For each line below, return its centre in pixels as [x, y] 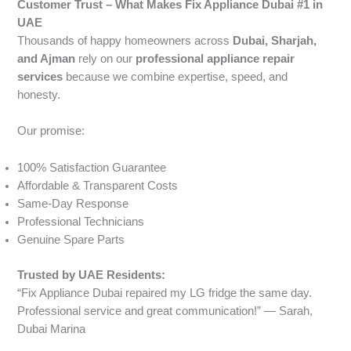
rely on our [106, 58]
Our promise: [51, 131]
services [40, 76]
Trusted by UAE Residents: [92, 275]
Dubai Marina [52, 329]
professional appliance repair [215, 58]
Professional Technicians [81, 221]
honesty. [39, 94]
